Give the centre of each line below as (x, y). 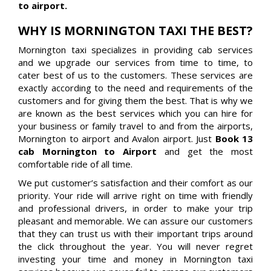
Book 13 (234, 138)
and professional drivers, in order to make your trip (135, 208)
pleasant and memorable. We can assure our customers (135, 220)
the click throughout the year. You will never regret (135, 246)
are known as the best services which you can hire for (135, 113)
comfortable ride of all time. (75, 164)
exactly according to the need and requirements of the (135, 87)
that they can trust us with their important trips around (135, 233)
